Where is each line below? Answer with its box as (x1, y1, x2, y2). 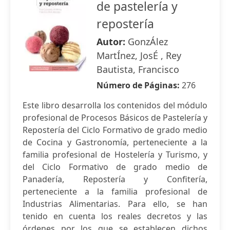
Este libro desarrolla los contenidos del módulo (23, 100, 207, 111)
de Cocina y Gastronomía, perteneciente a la (23, 137, 207, 148)
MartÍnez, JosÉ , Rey (97, 49, 181, 62)
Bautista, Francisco (97, 63, 179, 75)
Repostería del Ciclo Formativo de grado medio (23, 124, 207, 136)
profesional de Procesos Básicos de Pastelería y (23, 112, 207, 123)
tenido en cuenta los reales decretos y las (23, 210, 207, 222)
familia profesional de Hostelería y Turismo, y (23, 149, 207, 160)
